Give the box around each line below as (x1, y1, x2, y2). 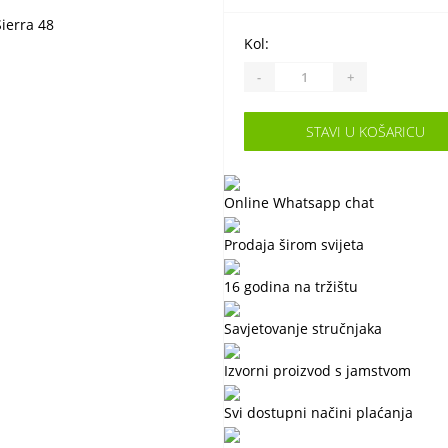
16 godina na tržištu (224, 277, 358, 296)
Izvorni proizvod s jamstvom (224, 361, 411, 380)
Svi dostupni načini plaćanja (224, 403, 413, 422)
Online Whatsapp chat (224, 193, 374, 212)
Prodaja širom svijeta (224, 235, 364, 254)
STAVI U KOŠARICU (306, 122, 425, 141)
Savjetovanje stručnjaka (224, 319, 382, 338)
